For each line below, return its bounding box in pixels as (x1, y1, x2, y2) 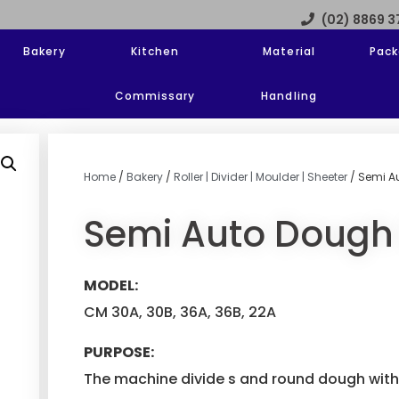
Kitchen (130, 44, 180, 60)
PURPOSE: (83, 341, 154, 362)
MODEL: (83, 275, 138, 297)
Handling (261, 88, 317, 104)
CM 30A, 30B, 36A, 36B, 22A (83, 302, 276, 323)
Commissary (114, 88, 196, 104)
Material (263, 44, 315, 60)
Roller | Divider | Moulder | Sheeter (173, 169, 347, 185)
